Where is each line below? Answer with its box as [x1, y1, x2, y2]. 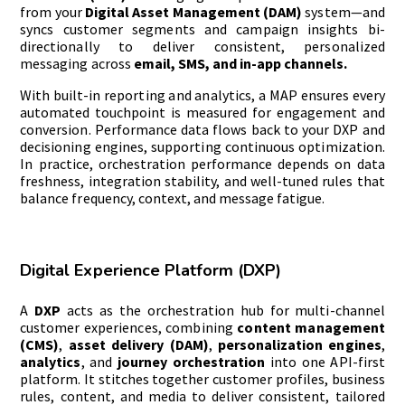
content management [237, 318, 385, 337]
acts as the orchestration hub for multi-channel [61, 301, 385, 320]
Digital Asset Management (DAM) [85, 3, 303, 22]
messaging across [20, 54, 134, 73]
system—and [302, 3, 385, 22]
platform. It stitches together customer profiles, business [20, 370, 385, 389]
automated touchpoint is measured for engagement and [20, 103, 385, 122]
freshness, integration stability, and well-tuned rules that [20, 172, 385, 191]
